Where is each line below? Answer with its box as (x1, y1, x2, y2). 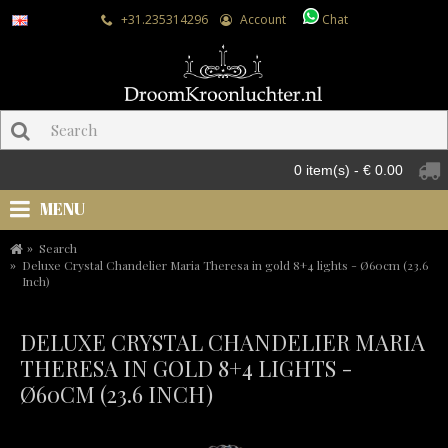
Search (39, 240, 77, 257)
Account (239, 11, 286, 28)
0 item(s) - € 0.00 (294, 162, 403, 178)
